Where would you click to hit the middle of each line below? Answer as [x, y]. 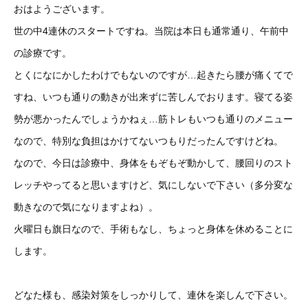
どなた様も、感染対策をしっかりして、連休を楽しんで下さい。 [153, 295]
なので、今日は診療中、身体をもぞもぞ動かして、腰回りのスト [153, 163]
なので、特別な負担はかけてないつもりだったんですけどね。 [148, 141]
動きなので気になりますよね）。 [86, 207]
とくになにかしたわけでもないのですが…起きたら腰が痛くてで [153, 75]
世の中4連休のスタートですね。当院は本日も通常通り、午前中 [151, 31]
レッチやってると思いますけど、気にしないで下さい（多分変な [153, 185]
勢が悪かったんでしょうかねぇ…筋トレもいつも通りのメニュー [153, 119]
